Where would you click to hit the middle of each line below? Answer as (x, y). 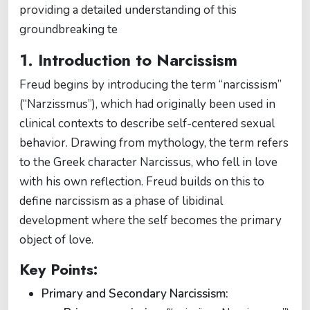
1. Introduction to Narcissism (128, 60)
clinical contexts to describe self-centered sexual (147, 124)
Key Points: (58, 270)
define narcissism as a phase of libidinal (121, 201)
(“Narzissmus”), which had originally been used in (147, 104)
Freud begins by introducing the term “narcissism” (151, 85)
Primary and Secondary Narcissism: (135, 294)
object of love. (56, 240)
